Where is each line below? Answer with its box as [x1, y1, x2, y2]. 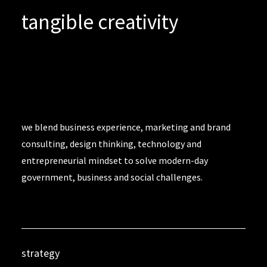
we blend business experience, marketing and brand [21, 121, 231, 133]
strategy [21, 246, 60, 260]
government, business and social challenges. [21, 171, 203, 183]
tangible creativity [21, 9, 178, 35]
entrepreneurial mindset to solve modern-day [21, 154, 208, 166]
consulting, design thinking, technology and [21, 138, 201, 150]
